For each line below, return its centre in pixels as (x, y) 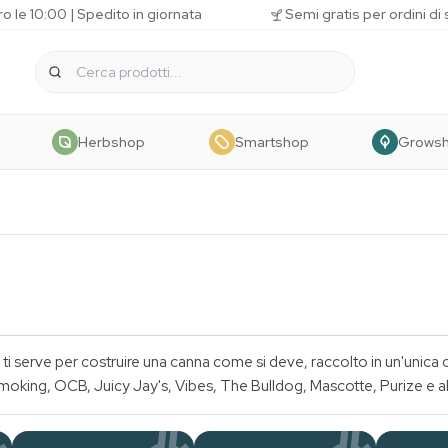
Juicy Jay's (131, 386)
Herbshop (112, 141)
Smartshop (271, 141)
